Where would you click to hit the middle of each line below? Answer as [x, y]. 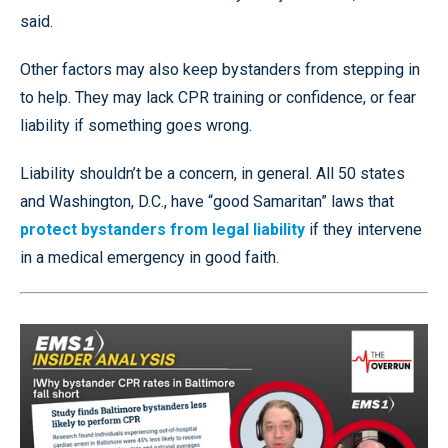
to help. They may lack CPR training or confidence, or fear [218, 98]
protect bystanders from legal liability [162, 230]
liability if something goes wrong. [136, 126]
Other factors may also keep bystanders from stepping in [220, 70]
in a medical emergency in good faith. [149, 258]
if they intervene [363, 230]
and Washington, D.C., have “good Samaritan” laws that [207, 202]
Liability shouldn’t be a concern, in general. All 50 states [212, 174]
